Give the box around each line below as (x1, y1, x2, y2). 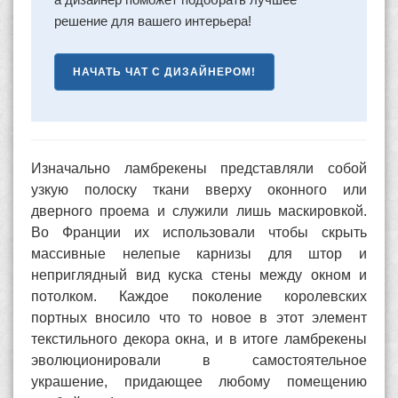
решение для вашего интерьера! (53, 12, 251, 28)
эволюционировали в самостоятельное (31, 352, 367, 368)
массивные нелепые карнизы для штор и (31, 245, 367, 261)
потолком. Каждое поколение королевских (31, 288, 367, 304)
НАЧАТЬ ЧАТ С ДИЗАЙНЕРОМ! (72, 65, 256, 78)
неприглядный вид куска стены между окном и (31, 267, 367, 283)
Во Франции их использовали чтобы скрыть (31, 224, 367, 240)
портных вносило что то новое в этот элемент (31, 309, 367, 325)
